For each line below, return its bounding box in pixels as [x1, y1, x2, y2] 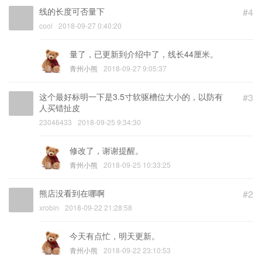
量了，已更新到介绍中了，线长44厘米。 [70, 48, 218, 60]
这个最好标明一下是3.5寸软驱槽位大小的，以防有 [39, 91, 223, 103]
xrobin [39, 202, 59, 213]
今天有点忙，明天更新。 [70, 230, 160, 242]
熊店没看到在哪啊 [39, 187, 105, 199]
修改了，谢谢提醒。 [70, 144, 143, 157]
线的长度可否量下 [39, 5, 105, 18]
